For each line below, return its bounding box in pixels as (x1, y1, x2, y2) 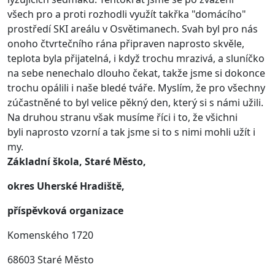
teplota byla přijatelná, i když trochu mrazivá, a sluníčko (7, 52, 265, 66)
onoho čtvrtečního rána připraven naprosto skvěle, (7, 37, 244, 51)
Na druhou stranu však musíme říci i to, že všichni (7, 110, 238, 125)
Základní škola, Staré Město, (7, 155, 146, 169)
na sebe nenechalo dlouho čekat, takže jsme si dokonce (7, 66, 265, 80)
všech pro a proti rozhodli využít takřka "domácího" (7, 7, 246, 21)
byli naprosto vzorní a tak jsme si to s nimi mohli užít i (7, 125, 255, 139)
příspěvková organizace (7, 204, 123, 218)
